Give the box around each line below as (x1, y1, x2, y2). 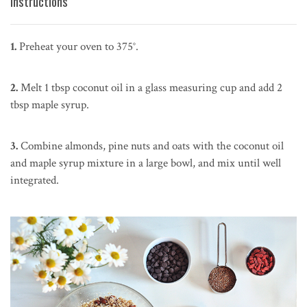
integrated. (10, 172, 59, 188)
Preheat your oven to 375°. (16, 38, 138, 54)
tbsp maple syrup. (10, 97, 89, 112)
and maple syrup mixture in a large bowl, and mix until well (10, 155, 281, 171)
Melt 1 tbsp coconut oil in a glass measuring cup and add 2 (18, 79, 282, 95)
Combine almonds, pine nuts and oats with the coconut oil (18, 138, 284, 153)
